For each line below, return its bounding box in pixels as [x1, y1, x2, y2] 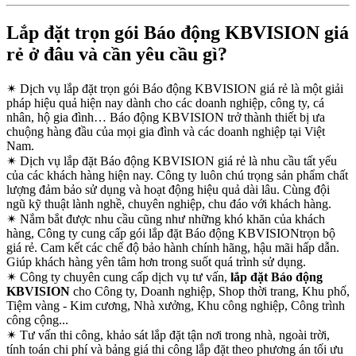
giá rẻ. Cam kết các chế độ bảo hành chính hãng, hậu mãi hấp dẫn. [6, 240, 339, 254]
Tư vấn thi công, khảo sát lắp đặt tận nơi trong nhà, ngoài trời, [17, 327, 330, 342]
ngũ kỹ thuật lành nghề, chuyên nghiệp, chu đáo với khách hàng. [6, 196, 331, 211]
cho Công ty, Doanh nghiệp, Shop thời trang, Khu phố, [70, 284, 350, 298]
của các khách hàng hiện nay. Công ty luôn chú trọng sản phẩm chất [6, 168, 348, 182]
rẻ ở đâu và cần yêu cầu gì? [6, 43, 227, 64]
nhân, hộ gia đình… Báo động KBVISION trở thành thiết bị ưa [6, 110, 325, 124]
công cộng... [6, 312, 68, 327]
